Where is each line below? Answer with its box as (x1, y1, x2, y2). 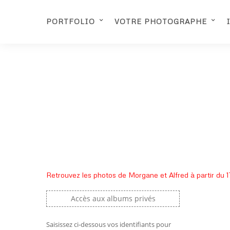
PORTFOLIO (46, 17, 95, 26)
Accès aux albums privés (70, 194, 156, 204)
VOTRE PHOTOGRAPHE (114, 17, 207, 26)
